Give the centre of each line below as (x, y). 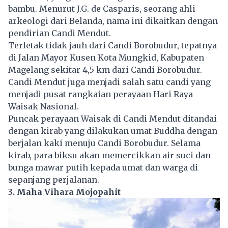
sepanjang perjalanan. (54, 179)
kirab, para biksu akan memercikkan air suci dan (109, 155)
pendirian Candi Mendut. (60, 33)
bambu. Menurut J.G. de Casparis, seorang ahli (102, 8)
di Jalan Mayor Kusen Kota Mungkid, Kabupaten (106, 57)
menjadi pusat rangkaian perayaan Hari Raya (101, 94)
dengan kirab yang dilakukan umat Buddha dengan (113, 131)
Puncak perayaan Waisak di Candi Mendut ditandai (112, 118)
